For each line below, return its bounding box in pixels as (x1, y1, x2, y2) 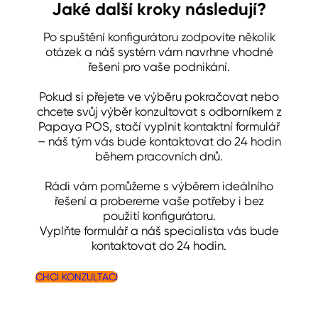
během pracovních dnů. (95, 149, 223, 163)
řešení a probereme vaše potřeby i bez (54, 194, 264, 208)
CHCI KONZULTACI (35, 271, 118, 283)
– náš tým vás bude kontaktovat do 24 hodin (37, 134, 281, 148)
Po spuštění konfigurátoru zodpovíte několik (43, 30, 275, 44)
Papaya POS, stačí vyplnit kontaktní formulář (38, 119, 280, 133)
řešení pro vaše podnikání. (88, 60, 230, 74)
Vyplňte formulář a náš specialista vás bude (39, 224, 279, 238)
